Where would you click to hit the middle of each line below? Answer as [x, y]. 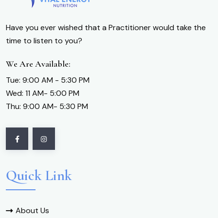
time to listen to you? [44, 41]
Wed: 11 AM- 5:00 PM [43, 93]
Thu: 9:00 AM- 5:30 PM [47, 107]
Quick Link [39, 176]
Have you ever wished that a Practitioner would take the [106, 28]
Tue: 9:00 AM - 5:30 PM [48, 80]
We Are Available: [38, 64]
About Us [32, 211]
